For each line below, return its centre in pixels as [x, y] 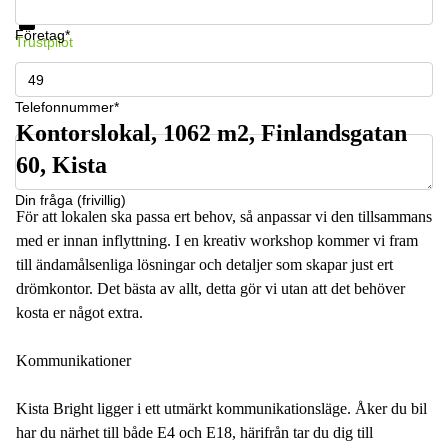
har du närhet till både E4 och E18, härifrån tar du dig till [194, 432]
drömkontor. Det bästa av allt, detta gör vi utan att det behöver [210, 288]
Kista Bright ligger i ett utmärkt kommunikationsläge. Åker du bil [221, 408]
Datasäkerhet [81, 18]
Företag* [42, 35]
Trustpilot [44, 42]
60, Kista [61, 165]
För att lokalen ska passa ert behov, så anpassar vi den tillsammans [224, 216]
